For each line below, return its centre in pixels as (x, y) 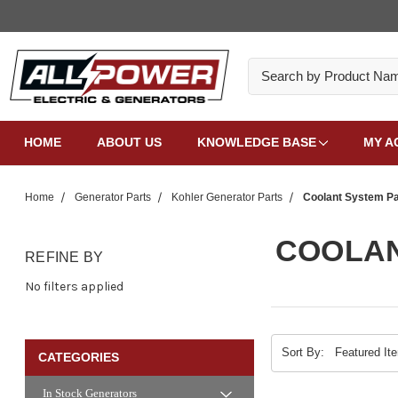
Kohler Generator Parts (227, 198)
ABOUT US (129, 142)
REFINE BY (64, 257)
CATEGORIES (79, 357)
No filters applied (74, 286)
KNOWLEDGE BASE (257, 142)
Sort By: (302, 353)
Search (269, 67)
